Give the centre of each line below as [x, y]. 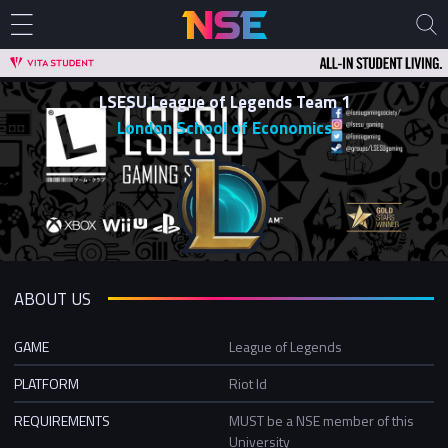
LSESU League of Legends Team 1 [224, 102]
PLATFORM [46, 383]
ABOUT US [52, 298]
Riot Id [248, 383]
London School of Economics [224, 128]
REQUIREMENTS [62, 420]
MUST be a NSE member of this [321, 420]
